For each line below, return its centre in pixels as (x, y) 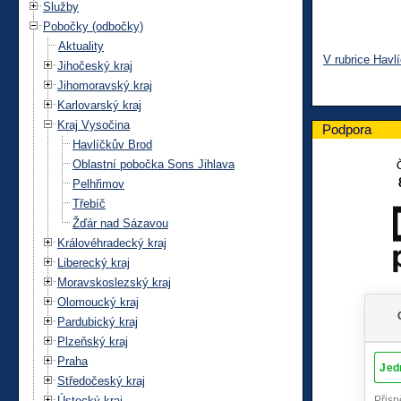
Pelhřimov (98, 183)
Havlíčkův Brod (112, 144)
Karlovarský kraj (99, 105)
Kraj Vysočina (94, 124)
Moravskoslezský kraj (114, 282)
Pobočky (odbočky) (93, 26)
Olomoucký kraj (98, 302)
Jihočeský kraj (95, 65)
